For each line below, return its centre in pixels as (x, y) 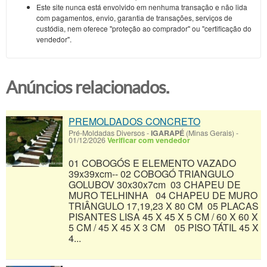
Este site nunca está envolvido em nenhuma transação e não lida (142, 7)
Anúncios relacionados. (87, 88)
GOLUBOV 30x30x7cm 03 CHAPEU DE (155, 185)
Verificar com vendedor (149, 140)
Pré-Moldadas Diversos (107, 133)
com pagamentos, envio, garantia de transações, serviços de (134, 18)
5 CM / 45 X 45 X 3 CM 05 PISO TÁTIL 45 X (164, 228)
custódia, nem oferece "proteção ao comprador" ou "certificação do (144, 29)
